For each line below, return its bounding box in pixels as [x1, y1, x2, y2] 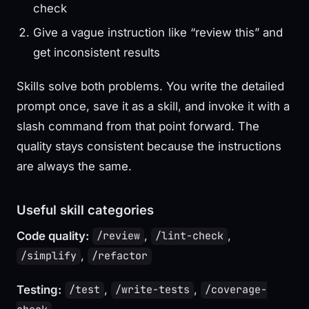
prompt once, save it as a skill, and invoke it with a [17, 99, 290, 113]
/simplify [21, 249, 77, 263]
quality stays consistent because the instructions [17, 139, 281, 153]
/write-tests [115, 283, 190, 297]
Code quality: [17, 228, 89, 243]
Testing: [17, 282, 61, 297]
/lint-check [155, 229, 224, 243]
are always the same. [17, 159, 132, 173]
